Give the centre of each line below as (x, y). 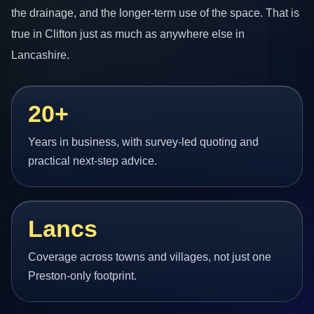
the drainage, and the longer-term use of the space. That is (155, 13)
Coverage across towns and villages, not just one (150, 257)
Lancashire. (40, 55)
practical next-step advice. (93, 161)
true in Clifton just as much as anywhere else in (128, 34)
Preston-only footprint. (83, 275)
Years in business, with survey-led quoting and (144, 142)
